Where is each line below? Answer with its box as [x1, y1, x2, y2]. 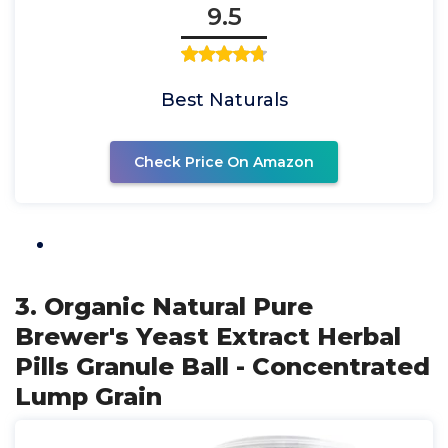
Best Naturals [160, 89, 288, 111]
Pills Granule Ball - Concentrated [15, 352, 430, 381]
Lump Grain [15, 382, 162, 411]
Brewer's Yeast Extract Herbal [15, 322, 401, 351]
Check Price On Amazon [134, 153, 314, 171]
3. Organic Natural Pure [15, 292, 313, 321]
